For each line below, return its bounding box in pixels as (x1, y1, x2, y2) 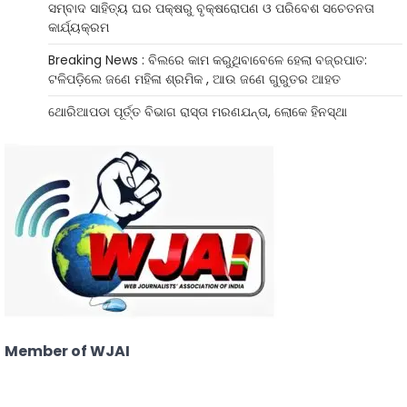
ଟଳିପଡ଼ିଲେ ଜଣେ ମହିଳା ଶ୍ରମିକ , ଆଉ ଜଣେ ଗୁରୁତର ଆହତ (48, 69, 341, 88)
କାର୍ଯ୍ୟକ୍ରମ (48, 17, 109, 36)
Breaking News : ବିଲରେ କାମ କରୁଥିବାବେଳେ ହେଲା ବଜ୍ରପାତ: (48, 50, 367, 69)
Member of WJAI (5, 340, 130, 362)
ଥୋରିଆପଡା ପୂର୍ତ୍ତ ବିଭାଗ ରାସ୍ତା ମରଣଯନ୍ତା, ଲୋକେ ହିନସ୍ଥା (48, 102, 351, 121)
